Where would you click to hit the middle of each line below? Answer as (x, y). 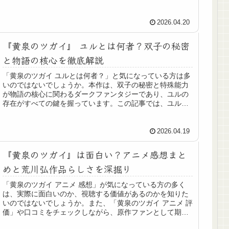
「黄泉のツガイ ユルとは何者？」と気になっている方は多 (97, 75)
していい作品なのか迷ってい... (52, 221)
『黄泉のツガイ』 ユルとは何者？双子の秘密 (96, 45)
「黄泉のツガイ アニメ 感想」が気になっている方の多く (94, 184)
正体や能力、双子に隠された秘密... (60, 112)
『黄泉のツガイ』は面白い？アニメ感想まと (95, 154)
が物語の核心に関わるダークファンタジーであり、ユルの (96, 94)
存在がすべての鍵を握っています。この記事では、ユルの (96, 103)
